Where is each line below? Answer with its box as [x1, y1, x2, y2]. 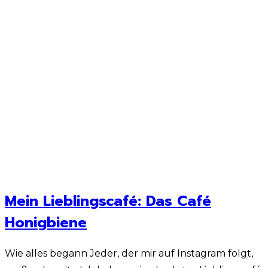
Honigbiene [5, 211, 87, 233]
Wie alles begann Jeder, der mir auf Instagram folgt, [5, 247, 253, 259]
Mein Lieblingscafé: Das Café [5, 190, 211, 212]
